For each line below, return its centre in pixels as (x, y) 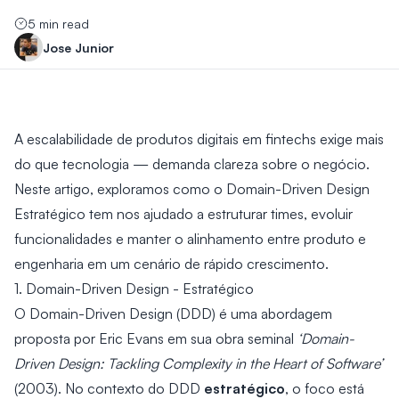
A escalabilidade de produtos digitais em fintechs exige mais (199, 139)
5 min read (58, 24)
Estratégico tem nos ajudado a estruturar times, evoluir (183, 214)
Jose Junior (78, 47)
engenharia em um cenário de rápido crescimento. (171, 264)
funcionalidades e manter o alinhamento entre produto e (190, 239)
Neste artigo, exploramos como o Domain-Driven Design (192, 189)
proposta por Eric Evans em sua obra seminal (156, 338)
